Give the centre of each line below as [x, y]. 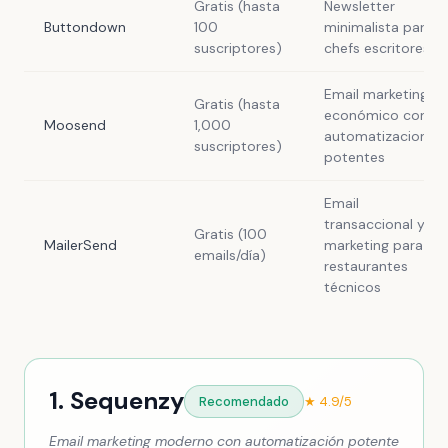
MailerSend [80, 245]
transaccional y [374, 224]
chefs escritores [377, 48]
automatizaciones [383, 136]
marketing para [373, 245]
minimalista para [378, 27]
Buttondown [85, 27]
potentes [354, 157]
